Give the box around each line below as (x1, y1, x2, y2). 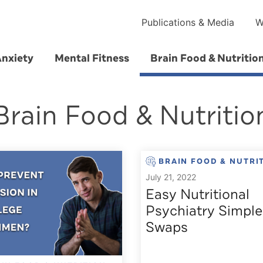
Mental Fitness (54, 51, 129, 65)
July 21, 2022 (146, 172, 196, 182)
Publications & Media (141, 16, 234, 28)
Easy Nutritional (146, 185, 249, 204)
